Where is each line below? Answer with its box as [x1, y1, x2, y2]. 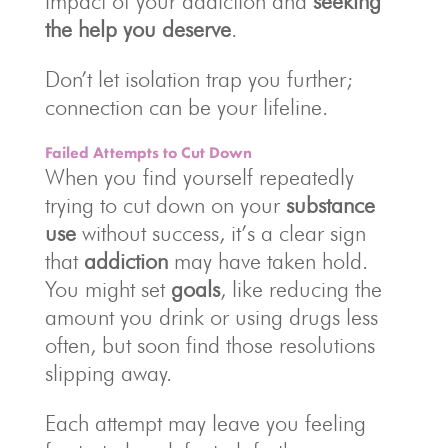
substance [285, 192, 375, 219]
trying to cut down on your [44, 192, 286, 219]
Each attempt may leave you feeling [44, 410, 366, 437]
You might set [44, 276, 171, 303]
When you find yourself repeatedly [44, 164, 354, 191]
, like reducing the [219, 276, 382, 303]
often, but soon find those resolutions [44, 332, 375, 359]
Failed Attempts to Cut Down [44, 142, 252, 164]
